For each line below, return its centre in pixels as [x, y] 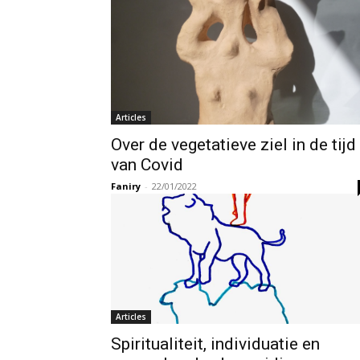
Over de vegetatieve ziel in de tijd [233, 145]
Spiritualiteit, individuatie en [215, 344]
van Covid [147, 165]
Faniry [126, 186]
